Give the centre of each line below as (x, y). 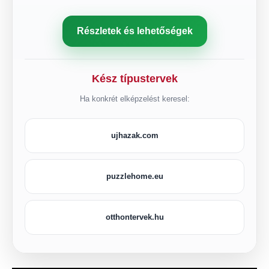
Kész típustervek (134, 79)
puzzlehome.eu (134, 177)
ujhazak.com (134, 136)
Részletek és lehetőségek (134, 31)
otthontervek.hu (134, 217)
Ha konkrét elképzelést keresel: (134, 99)
